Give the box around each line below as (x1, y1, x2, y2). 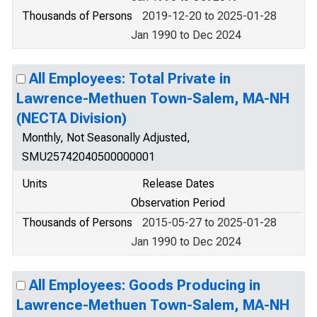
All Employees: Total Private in (29, 70, 231, 87)
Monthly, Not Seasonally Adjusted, (22, 131, 190, 144)
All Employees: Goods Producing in (29, 277, 260, 294)
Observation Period (131, 196, 225, 209)
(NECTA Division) (16, 110, 127, 127)
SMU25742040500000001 (22, 150, 155, 163)
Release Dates (142, 177, 214, 190)
